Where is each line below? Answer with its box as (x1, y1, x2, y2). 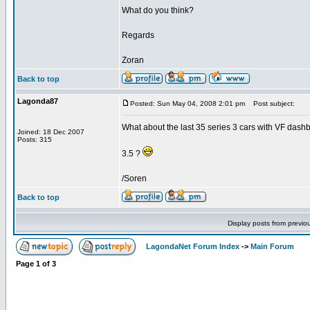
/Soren (122, 174, 147, 183)
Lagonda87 (17, 97, 58, 105)
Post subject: (247, 100, 295, 107)
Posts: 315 (17, 136, 52, 143)
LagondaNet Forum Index (146, 242, 239, 250)
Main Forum (250, 242, 294, 250)
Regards (122, 30, 154, 40)
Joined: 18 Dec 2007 (17, 128, 84, 136)
